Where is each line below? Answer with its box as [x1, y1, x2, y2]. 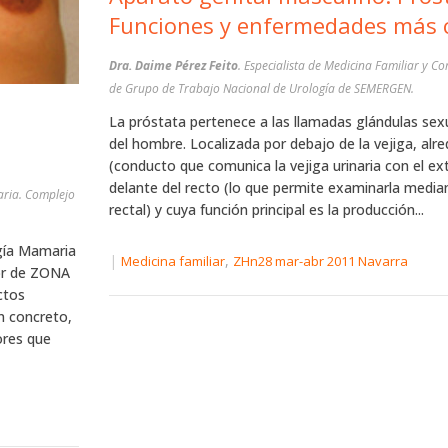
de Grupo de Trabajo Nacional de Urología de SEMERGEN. [108, 80, 414, 98]
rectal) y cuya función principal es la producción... [108, 200, 424, 220]
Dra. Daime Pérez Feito [108, 57, 238, 75]
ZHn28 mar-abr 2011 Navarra [232, 252, 408, 271]
